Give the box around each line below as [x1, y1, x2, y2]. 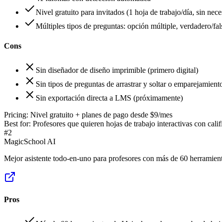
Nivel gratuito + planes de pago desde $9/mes [30, 110, 172, 119]
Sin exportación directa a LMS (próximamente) [36, 93, 183, 102]
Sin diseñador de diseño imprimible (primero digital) [36, 65, 198, 74]
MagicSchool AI [4, 137, 55, 146]
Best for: [4, 119, 31, 128]
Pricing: [4, 110, 28, 119]
